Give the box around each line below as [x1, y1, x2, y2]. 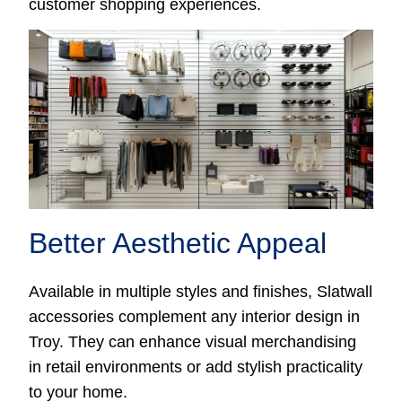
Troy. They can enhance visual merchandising [29, 333, 357, 351]
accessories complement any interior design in [29, 308, 361, 326]
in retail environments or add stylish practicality [29, 358, 363, 376]
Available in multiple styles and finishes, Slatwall [29, 283, 373, 301]
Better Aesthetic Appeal [29, 227, 328, 259]
